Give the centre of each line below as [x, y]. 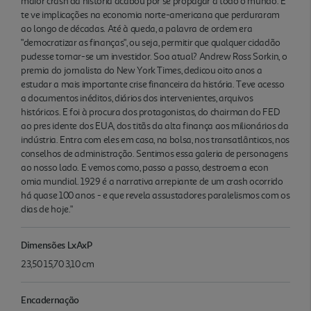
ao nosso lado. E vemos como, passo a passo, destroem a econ [145, 167]
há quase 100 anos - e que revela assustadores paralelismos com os [155, 195]
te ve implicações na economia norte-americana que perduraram [151, 15]
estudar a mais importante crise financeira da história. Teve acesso [153, 84]
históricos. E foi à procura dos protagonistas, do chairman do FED [150, 112]
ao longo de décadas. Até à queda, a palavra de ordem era [137, 28]
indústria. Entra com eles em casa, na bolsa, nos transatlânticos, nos [155, 140]
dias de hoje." [47, 209]
